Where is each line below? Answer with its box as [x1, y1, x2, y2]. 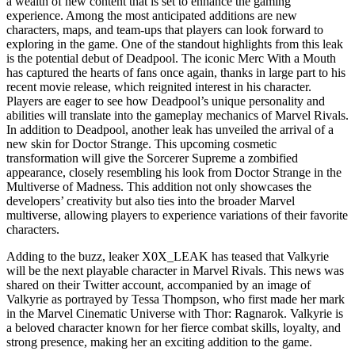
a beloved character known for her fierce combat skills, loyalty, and [6, 320, 341, 334]
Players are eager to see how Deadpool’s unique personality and [6, 94, 325, 108]
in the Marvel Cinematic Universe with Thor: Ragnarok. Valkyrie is [6, 306, 343, 320]
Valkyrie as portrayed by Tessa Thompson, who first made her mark [6, 292, 345, 306]
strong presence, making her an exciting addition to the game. [6, 334, 312, 349]
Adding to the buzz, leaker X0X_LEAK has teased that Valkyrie [6, 249, 329, 263]
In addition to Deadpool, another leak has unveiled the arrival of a [6, 122, 334, 136]
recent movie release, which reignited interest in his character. [6, 79, 311, 94]
